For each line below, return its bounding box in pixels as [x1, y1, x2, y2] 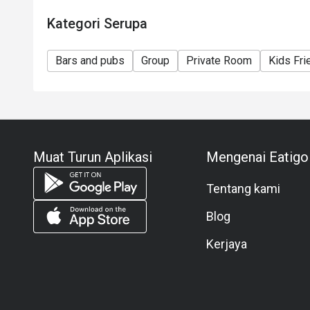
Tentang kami [206, 181, 280, 196]
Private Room [186, 54, 252, 67]
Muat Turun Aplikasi [33, 149, 152, 165]
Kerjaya [206, 237, 247, 251]
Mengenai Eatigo [206, 149, 309, 165]
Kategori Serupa [47, 15, 147, 32]
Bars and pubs [55, 54, 125, 67]
